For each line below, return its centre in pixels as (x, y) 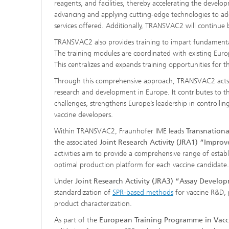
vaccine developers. (84, 115)
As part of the (77, 220)
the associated (77, 142)
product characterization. (93, 204)
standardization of (83, 192)
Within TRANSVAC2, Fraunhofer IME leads (120, 131)
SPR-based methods (143, 192)
